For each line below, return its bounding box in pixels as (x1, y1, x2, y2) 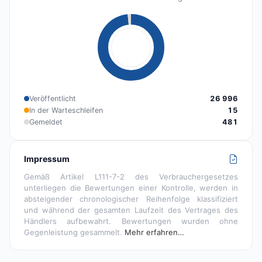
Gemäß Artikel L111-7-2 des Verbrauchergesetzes (24, 171, 238, 181)
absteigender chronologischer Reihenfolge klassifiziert (24, 194, 238, 204)
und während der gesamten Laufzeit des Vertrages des (24, 205, 238, 215)
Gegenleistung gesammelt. (24, 227, 125, 237)
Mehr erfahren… (125, 227, 184, 237)
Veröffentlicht (29, 94, 76, 103)
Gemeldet (29, 117, 63, 126)
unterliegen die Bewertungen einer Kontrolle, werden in (24, 182, 238, 192)
